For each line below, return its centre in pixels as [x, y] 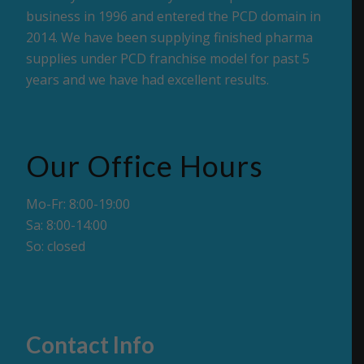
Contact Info [91, 345]
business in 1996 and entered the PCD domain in [174, 16]
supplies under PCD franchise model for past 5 [168, 58]
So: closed [56, 246]
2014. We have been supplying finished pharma [170, 37]
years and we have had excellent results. [148, 79]
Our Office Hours [145, 166]
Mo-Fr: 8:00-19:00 [78, 204]
